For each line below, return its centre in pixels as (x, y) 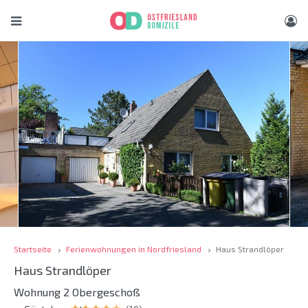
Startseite (33, 249)
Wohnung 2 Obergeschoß (77, 292)
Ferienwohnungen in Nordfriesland (134, 249)
